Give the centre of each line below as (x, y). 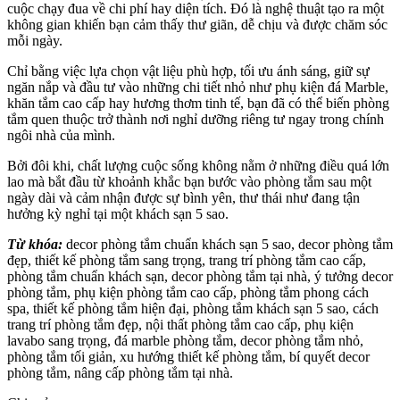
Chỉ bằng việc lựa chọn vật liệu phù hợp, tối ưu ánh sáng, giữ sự (188, 71)
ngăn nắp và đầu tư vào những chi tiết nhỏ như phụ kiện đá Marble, (198, 87)
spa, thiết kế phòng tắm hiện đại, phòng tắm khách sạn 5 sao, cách (193, 308)
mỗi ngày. (35, 40)
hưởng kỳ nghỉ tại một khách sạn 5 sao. (118, 213)
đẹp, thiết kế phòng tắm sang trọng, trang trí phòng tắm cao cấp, (187, 260)
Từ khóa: (37, 244)
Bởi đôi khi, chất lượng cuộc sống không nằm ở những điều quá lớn (198, 165)
